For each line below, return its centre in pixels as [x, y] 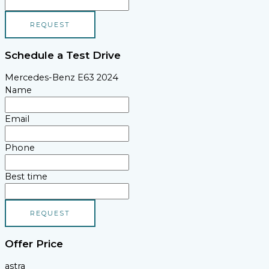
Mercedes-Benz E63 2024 [62, 77]
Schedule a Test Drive [63, 55]
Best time [26, 176]
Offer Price [34, 243]
